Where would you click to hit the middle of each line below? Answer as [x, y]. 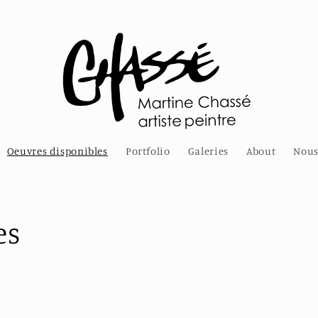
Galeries [208, 151]
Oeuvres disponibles [57, 151]
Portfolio [148, 151]
